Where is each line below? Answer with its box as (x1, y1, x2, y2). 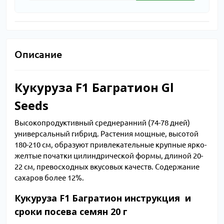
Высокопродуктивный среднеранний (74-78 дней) (14, 118, 190, 127)
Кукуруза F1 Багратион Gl (14, 79, 174, 95)
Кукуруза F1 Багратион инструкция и (14, 192, 191, 204)
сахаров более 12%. (14, 173, 84, 182)
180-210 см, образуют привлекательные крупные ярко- (14, 140, 206, 149)
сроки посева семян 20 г (14, 205, 127, 218)
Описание (14, 48, 62, 60)
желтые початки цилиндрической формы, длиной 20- (14, 151, 203, 160)
